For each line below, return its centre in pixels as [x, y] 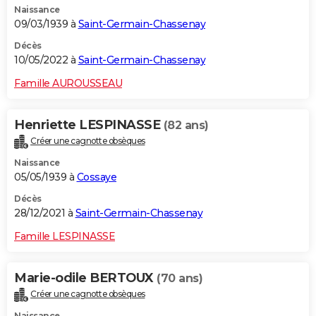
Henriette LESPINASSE [89, 125]
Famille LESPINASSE [65, 237]
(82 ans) [186, 126]
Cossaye [96, 177]
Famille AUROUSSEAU [68, 84]
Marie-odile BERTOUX [85, 278]
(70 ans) [180, 279]
